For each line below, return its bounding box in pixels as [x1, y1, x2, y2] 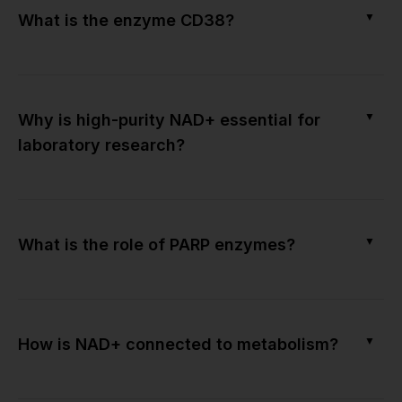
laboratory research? [18, 135, 185, 154]
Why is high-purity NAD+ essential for [18, 109, 320, 129]
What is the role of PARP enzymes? [18, 234, 295, 254]
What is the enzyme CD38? [18, 10, 234, 30]
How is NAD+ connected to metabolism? [18, 334, 338, 354]
